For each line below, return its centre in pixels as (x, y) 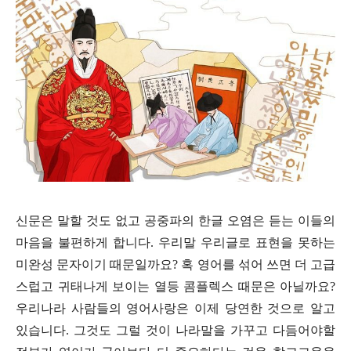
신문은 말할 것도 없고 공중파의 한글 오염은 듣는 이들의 (175, 220)
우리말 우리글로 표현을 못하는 (247, 242)
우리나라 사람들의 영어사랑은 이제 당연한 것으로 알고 (175, 308)
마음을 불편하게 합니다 (83, 242)
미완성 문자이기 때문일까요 (94, 264)
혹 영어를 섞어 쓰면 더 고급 (258, 264)
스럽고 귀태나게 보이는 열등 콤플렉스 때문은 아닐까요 (173, 286)
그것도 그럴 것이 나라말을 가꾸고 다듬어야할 (204, 330)
